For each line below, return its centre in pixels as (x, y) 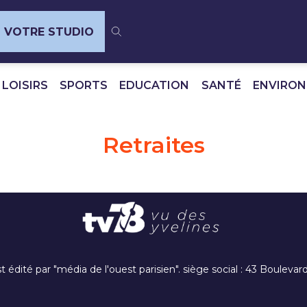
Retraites (153, 145)
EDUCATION (155, 85)
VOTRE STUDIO (49, 32)
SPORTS (84, 85)
